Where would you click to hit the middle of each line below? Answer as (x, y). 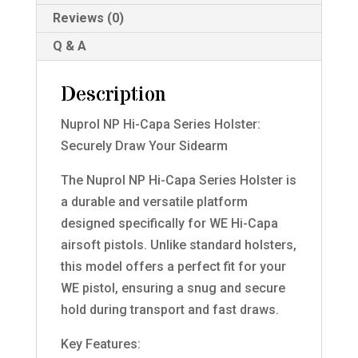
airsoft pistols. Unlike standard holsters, (178, 245)
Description (113, 95)
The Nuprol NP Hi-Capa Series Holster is (178, 180)
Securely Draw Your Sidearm (144, 145)
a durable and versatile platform (154, 201)
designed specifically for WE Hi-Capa (169, 223)
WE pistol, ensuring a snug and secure (173, 288)
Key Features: (100, 344)
